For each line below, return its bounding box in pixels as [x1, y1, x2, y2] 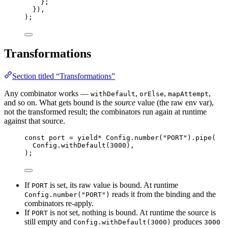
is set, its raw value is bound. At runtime [48, 180, 178, 189]
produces [171, 217, 204, 226]
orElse [139, 90, 164, 98]
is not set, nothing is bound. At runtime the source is [48, 208, 216, 217]
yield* [77, 133, 102, 141]
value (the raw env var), [135, 98, 214, 107]
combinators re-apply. [24, 198, 94, 208]
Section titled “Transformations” [12, 71, 115, 80]
